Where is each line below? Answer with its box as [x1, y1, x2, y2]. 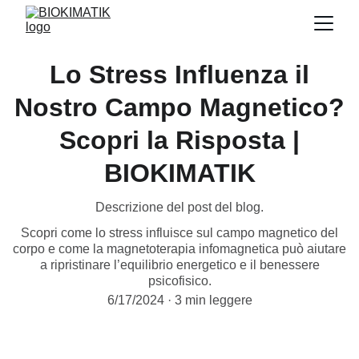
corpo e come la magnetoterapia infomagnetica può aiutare [13, 242, 346, 256]
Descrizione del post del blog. [95, 200, 264, 214]
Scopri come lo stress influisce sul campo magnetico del [21, 226, 338, 240]
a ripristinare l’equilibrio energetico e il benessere [39, 258, 320, 272]
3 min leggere [174, 293, 252, 307]
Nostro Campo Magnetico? [14, 93, 345, 122]
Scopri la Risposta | [59, 126, 300, 155]
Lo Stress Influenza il [50, 60, 309, 89]
